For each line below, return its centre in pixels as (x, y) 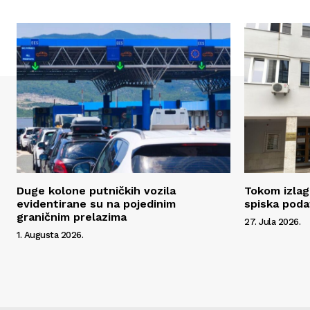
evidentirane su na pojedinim (96, 203)
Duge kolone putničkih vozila (96, 190)
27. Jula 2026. (272, 221)
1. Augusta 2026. (50, 235)
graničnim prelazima (72, 217)
